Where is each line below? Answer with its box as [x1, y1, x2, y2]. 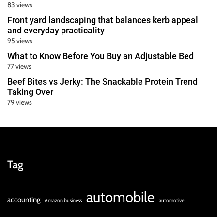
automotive [159, 197, 184, 203]
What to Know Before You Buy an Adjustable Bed [7, 50, 194, 61]
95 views [7, 36, 32, 45]
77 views [7, 62, 31, 71]
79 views [7, 97, 32, 107]
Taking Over [7, 86, 53, 97]
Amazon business [45, 197, 82, 203]
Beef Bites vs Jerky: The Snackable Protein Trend [7, 76, 198, 87]
